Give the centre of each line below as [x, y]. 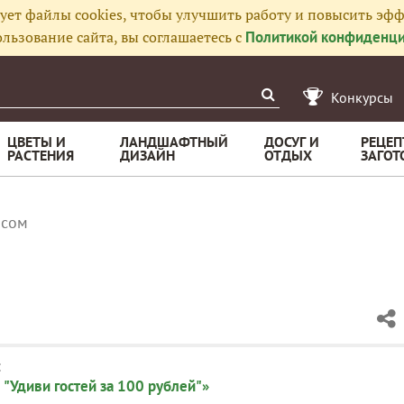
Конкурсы [362, 97]
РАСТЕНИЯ [41, 155]
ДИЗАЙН [147, 155]
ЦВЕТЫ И [37, 142]
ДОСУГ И [292, 142]
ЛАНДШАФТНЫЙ [174, 142]
